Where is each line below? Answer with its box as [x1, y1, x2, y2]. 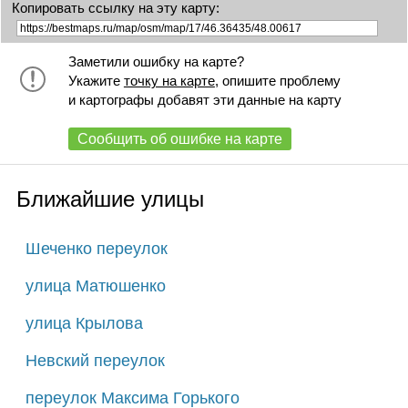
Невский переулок [25, 351, 165, 370]
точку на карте [123, 72, 215, 88]
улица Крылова [25, 313, 143, 332]
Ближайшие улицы [15, 186, 204, 211]
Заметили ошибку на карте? [67, 53, 244, 69]
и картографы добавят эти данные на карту [67, 91, 342, 107]
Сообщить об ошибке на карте [76, 130, 282, 147]
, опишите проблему [214, 72, 341, 88]
